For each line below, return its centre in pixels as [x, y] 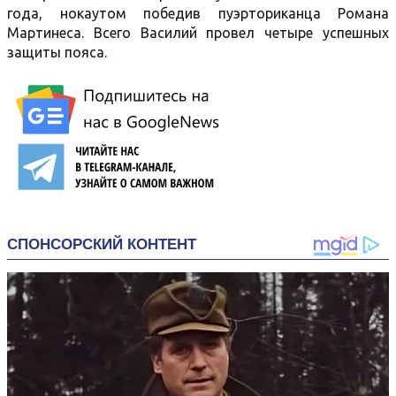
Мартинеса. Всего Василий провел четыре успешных [198, 33]
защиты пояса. [57, 52]
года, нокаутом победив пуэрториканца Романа [198, 13]
